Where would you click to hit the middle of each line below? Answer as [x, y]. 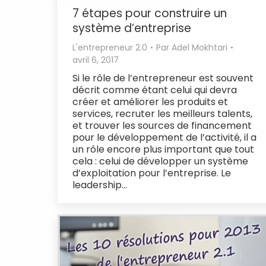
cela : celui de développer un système [160, 161]
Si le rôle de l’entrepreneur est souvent [163, 78]
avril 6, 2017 [96, 60]
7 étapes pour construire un [150, 13]
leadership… [100, 185]
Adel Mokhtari [199, 47]
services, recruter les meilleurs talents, [162, 113]
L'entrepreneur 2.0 [110, 47]
